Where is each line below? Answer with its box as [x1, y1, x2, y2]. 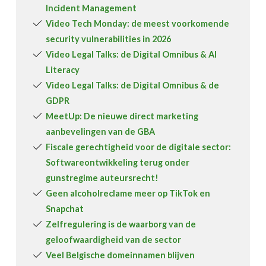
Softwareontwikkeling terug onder [46, 157, 190, 168]
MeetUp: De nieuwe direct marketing [46, 111, 199, 122]
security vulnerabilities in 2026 [46, 34, 172, 45]
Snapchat [46, 204, 84, 214]
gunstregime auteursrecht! [46, 173, 159, 183]
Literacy [46, 65, 80, 75]
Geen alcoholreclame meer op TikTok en [46, 188, 211, 199]
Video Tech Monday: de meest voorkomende [46, 18, 230, 29]
